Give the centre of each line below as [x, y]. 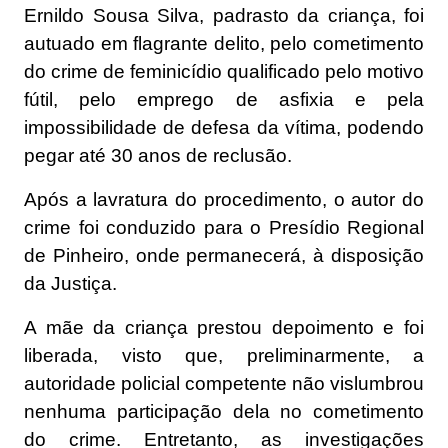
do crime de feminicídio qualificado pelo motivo [224, 72]
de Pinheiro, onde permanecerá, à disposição [224, 256]
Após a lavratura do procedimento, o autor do [224, 200]
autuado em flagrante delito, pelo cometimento [224, 44]
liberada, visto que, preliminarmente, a [224, 356]
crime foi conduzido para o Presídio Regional [224, 228]
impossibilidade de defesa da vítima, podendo [224, 128]
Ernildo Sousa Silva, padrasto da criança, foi [224, 16]
